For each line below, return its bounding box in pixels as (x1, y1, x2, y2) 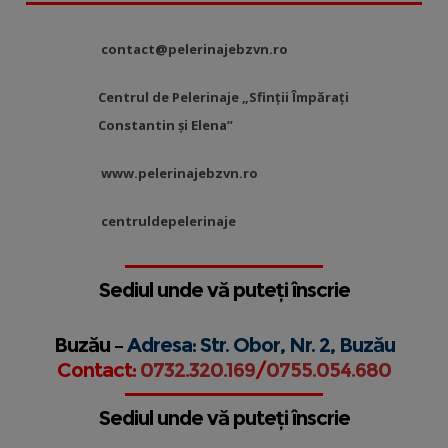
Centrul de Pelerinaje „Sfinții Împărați (97, 88, 349, 107)
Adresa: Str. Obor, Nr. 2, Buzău (126, 333, 395, 358)
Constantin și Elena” (97, 116, 233, 135)
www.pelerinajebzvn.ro (101, 164, 259, 183)
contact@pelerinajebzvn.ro (101, 40, 289, 59)
